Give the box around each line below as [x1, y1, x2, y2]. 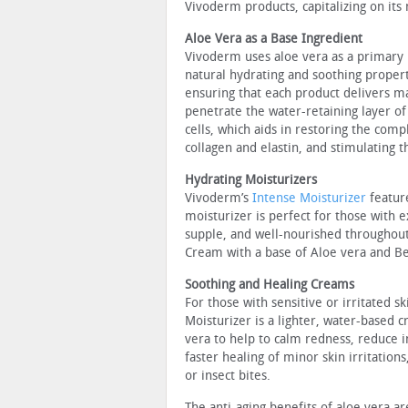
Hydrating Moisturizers [185, 171, 317, 188]
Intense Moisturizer [252, 189, 366, 206]
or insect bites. [185, 367, 270, 383]
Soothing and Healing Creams [185, 276, 354, 292]
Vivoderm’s [185, 189, 252, 206]
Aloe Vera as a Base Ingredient [185, 30, 362, 46]
